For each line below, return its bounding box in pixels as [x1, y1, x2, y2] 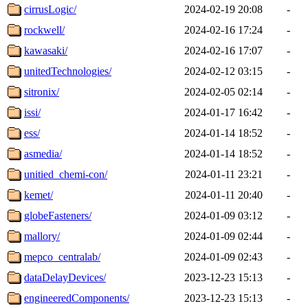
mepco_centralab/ [24, 250, 100, 263]
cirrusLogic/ [24, 3, 76, 15]
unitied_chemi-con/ [24, 168, 107, 180]
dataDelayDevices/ [24, 271, 106, 283]
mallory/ [24, 230, 60, 242]
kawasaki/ [24, 44, 67, 56]
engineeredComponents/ [24, 291, 129, 304]
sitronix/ [24, 85, 59, 98]
